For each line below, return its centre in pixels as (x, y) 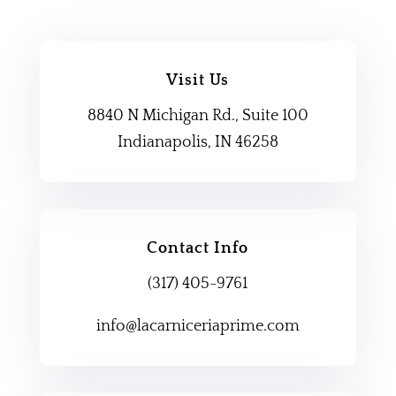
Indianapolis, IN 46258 (198, 143)
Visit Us (198, 81)
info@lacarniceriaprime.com (198, 327)
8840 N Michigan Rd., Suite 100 (198, 116)
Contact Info (198, 249)
